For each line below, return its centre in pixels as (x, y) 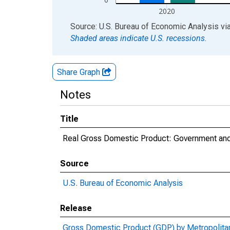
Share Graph (80, 72)
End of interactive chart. (94, 26)
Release (76, 208)
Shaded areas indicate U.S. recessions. (139, 38)
